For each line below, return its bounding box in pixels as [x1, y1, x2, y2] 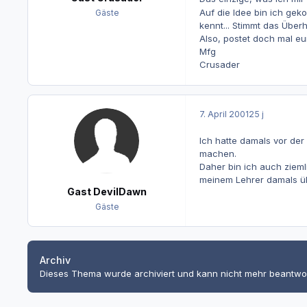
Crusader [199, 59, 240, 71]
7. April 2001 [199, 109, 249, 120]
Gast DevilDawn [66, 185, 147, 197]
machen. [199, 147, 236, 159]
